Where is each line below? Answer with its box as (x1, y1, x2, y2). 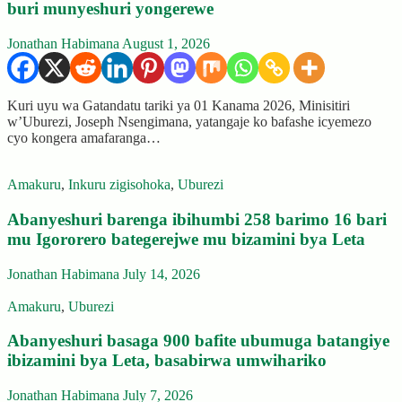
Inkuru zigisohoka (68, 177, 170, 193)
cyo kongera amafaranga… (7, 130, 161, 146)
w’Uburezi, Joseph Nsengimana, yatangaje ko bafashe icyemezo (7, 114, 371, 130)
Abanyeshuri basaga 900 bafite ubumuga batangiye (7, 331, 389, 351)
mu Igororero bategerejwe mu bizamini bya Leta (7, 229, 365, 249)
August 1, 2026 (122, 36, 210, 52)
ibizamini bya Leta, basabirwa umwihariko (7, 351, 327, 371)
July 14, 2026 (123, 266, 200, 282)
